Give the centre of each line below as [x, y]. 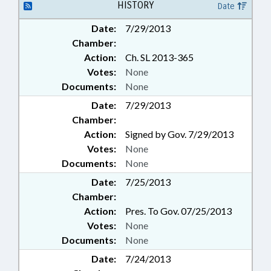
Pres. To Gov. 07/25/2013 [178, 211]
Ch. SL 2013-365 [159, 57]
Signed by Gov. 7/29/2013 [179, 134]
